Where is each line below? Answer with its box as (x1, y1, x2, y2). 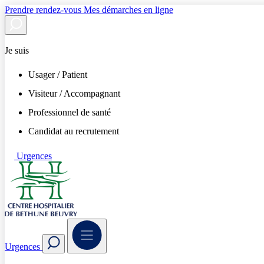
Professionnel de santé (28, 107, 111, 117)
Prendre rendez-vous (5, 5, 84, 15)
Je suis (5, 45, 29, 55)
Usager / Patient (28, 70, 87, 80)
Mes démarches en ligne (84, 5, 173, 15)
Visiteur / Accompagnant (28, 88, 120, 99)
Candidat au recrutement (28, 126, 119, 136)
